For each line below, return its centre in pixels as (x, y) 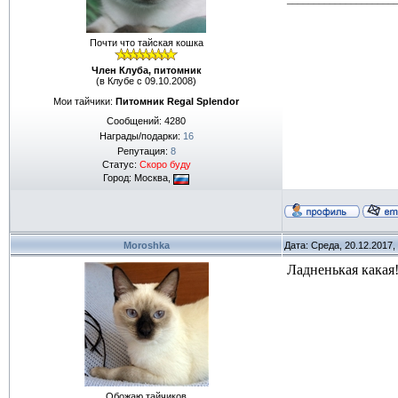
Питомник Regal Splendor (177, 101)
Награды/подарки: (141, 136)
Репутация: (143, 151)
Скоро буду (165, 165)
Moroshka (146, 245)
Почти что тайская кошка (146, 43)
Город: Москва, (138, 178)
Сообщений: (135, 121)
